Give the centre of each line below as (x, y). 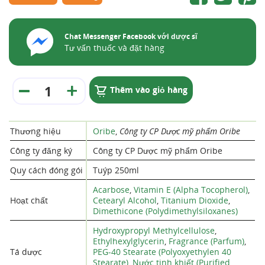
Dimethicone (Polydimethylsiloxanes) (165, 211)
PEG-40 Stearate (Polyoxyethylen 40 (162, 252)
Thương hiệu (35, 131)
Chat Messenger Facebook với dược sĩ (131, 36)
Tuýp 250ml (116, 170)
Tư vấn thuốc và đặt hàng (114, 48)
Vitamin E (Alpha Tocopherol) (191, 190)
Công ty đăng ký (41, 151)
